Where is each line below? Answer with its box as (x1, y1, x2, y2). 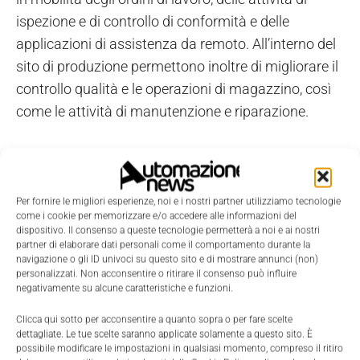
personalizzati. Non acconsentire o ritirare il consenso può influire (16, 268, 297, 280)
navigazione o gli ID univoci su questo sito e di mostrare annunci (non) (16, 253, 318, 265)
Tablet (202, 162, 223, 171)
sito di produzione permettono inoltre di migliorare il (16, 57, 338, 75)
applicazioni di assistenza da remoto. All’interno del (16, 35, 336, 52)
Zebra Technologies (236, 162, 306, 171)
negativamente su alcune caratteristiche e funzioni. (16, 282, 233, 294)
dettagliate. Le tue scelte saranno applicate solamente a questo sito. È (16, 328, 313, 340)
